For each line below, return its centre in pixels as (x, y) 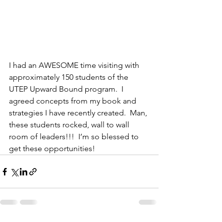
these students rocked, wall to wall (70, 125)
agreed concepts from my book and (74, 101)
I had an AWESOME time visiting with (75, 65)
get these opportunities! (52, 148)
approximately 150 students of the (70, 77)
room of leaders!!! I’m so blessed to (75, 137)
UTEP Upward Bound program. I (67, 89)
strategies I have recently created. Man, (79, 113)
